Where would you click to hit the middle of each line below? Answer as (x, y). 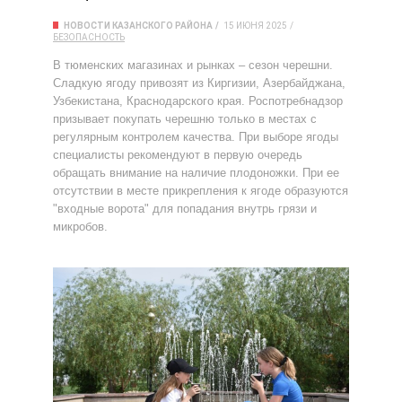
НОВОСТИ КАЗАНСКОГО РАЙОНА (138, 26)
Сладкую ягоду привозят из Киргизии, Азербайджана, (199, 83)
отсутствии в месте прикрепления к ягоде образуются (201, 191)
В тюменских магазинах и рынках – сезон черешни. (193, 65)
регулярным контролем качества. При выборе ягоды (196, 137)
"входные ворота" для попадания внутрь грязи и (185, 209)
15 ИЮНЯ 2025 (255, 26)
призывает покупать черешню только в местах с (185, 119)
